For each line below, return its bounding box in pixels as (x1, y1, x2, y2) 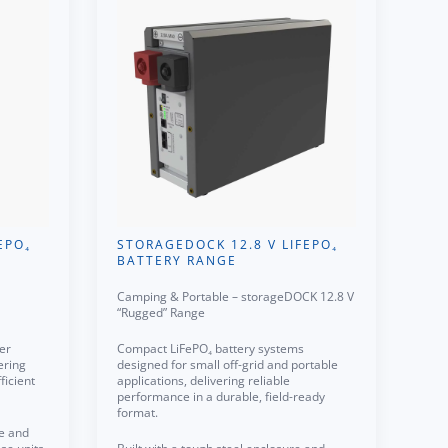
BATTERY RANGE (117, 252, 237, 269)
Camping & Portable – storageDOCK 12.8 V (117, 288, 354, 305)
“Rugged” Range (117, 304, 205, 321)
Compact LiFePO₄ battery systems (117, 340, 304, 357)
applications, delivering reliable (117, 372, 290, 389)
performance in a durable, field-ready (117, 388, 325, 405)
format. (117, 404, 158, 421)
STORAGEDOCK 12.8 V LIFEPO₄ (117, 236, 338, 253)
